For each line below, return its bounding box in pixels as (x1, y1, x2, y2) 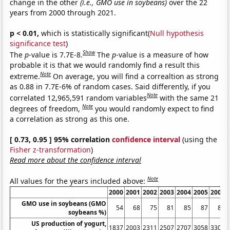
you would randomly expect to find (95, 103, 215, 113)
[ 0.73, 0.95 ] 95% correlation (10, 134, 112, 144)
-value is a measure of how (116, 49, 209, 60)
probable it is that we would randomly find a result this (10, 60, 200, 70)
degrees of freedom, (10, 103, 83, 113)
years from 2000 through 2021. (10, 8, 117, 18)
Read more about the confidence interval (10, 155, 142, 165)
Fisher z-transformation (10, 144, 91, 155)
